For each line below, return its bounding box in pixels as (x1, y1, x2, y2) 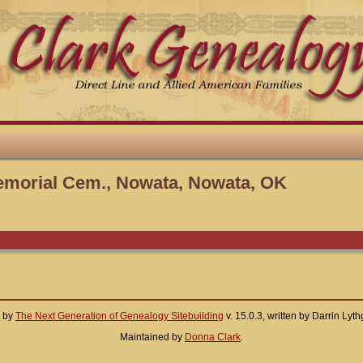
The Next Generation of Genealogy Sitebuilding (15, 310, 224, 322)
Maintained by (120, 331, 185, 343)
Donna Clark (185, 331, 241, 343)
